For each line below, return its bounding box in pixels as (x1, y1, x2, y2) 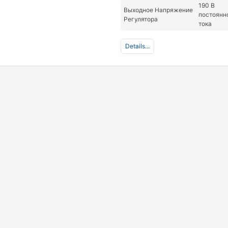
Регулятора (124, 15, 158, 23)
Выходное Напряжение (124, 6, 193, 14)
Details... (125, 42, 150, 50)
